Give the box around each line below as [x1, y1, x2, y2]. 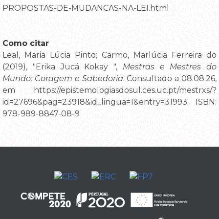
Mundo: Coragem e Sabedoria [2, 73, 123, 83]
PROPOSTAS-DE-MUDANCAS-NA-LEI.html [2, 3, 169, 13]
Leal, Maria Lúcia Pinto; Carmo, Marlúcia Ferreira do [2, 50, 217, 60]
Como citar [2, 38, 49, 48]
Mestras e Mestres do [122, 62, 217, 71]
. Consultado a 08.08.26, [123, 73, 217, 83]
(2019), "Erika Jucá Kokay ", [2, 62, 123, 71]
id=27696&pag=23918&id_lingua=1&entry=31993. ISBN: [2, 97, 217, 107]
